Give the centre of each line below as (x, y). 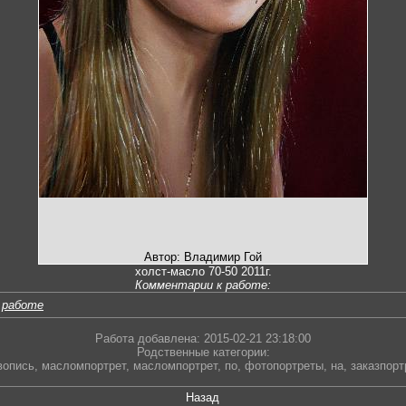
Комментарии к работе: (203, 285)
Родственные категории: (203, 353)
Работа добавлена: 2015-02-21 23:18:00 (203, 339)
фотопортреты (284, 366)
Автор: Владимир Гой (203, 257)
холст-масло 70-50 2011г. (203, 272)
